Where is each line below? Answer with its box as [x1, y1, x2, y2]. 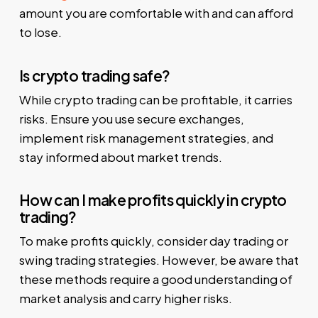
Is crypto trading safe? [18, 65, 170, 85]
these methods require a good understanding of [18, 271, 292, 287]
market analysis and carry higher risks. [18, 290, 232, 307]
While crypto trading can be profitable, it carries [18, 91, 292, 107]
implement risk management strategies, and [18, 129, 273, 146]
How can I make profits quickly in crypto [18, 190, 287, 210]
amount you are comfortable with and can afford [18, 5, 293, 21]
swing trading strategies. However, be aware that [18, 252, 299, 268]
